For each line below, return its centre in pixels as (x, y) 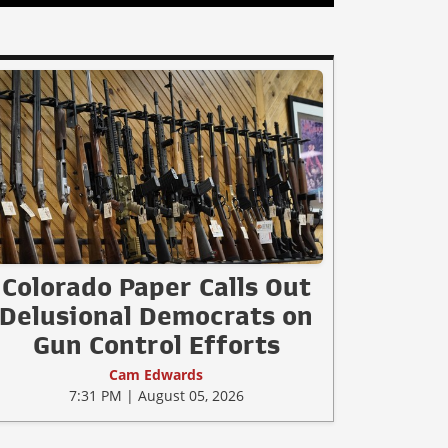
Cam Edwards (156, 374)
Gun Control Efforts (156, 344)
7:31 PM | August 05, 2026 (156, 395)
